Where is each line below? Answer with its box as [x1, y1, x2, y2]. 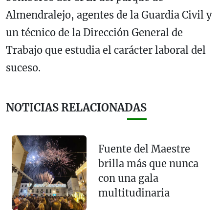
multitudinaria [98, 186, 170, 199]
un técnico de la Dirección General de [6, 26, 183, 39]
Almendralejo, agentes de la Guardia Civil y [6, 9, 212, 22]
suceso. [6, 62, 41, 74]
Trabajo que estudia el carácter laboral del [6, 44, 206, 57]
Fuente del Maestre [98, 142, 190, 155]
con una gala [98, 172, 158, 184]
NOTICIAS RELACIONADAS [6, 101, 147, 115]
